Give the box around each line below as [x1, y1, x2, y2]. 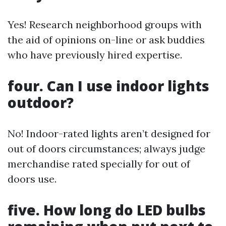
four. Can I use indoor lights [8, 76, 209, 95]
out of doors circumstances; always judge [8, 142, 205, 155]
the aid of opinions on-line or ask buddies [8, 33, 205, 46]
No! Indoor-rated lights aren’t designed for [8, 127, 210, 140]
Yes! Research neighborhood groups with [8, 18, 202, 31]
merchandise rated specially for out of [8, 157, 190, 170]
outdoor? [8, 93, 74, 112]
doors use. [8, 173, 56, 185]
